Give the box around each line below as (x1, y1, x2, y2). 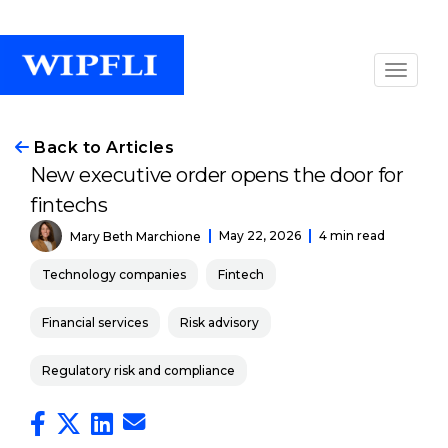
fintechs (30, 193, 107, 217)
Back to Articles (29, 138, 174, 157)
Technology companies (42, 267, 186, 282)
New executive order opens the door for (30, 163, 403, 187)
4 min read (319, 228, 385, 243)
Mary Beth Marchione (70, 228, 201, 244)
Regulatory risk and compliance (42, 363, 235, 378)
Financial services (42, 315, 148, 330)
